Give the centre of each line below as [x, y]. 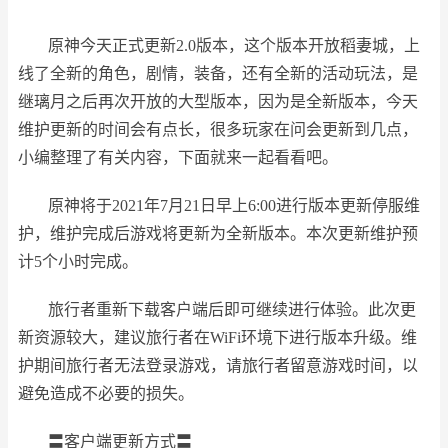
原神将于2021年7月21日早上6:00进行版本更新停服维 [234, 205]
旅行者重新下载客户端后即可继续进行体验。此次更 [232, 309]
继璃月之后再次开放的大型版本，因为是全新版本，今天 [218, 101]
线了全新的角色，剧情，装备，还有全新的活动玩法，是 [218, 73]
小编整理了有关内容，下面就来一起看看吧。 [178, 157]
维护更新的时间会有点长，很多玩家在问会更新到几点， [218, 129]
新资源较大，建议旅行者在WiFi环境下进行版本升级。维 [217, 337]
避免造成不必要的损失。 [106, 393]
